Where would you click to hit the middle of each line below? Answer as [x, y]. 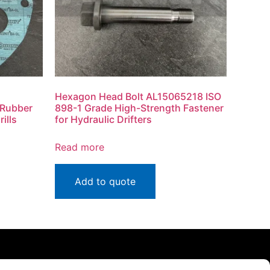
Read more [80, 147]
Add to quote [105, 181]
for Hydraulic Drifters [103, 119]
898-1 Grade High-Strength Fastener [139, 108]
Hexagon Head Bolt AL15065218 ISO [138, 96]
